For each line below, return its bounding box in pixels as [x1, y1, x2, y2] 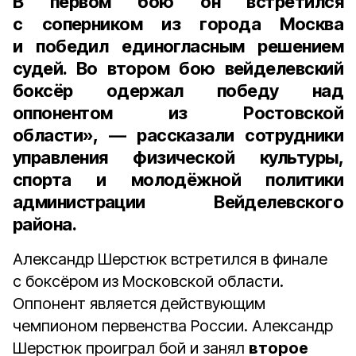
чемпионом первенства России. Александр [13, 316, 333, 335]
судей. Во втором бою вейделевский [13, 58, 343, 79]
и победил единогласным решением [13, 36, 343, 56]
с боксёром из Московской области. [13, 272, 284, 291]
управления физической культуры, [13, 147, 343, 168]
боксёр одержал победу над [13, 80, 343, 101]
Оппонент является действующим [13, 294, 265, 313]
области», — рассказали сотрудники [13, 125, 343, 145]
